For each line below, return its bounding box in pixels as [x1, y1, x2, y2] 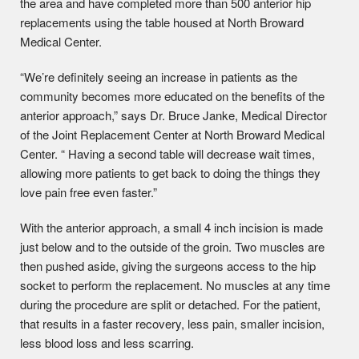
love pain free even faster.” [20, 184, 157, 200]
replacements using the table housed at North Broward [20, 14, 304, 30]
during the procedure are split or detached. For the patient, [20, 296, 321, 313]
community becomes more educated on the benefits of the [20, 87, 325, 104]
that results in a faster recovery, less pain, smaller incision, [20, 315, 325, 332]
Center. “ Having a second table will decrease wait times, [20, 145, 315, 162]
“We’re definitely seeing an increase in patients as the [20, 68, 297, 85]
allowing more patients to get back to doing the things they [20, 164, 321, 181]
